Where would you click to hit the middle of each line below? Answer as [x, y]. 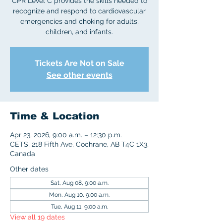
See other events [79, 75]
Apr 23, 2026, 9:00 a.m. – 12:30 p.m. [66, 135]
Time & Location [55, 116]
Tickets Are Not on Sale [79, 63]
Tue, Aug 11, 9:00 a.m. [79, 207]
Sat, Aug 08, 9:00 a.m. [79, 183]
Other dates [29, 169]
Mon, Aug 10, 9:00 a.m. [79, 195]
